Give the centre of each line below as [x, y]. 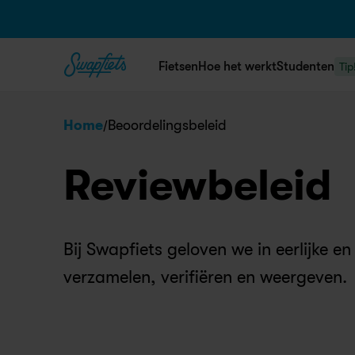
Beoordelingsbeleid [167, 125]
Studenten [305, 67]
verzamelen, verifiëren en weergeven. [205, 277]
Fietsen [178, 67]
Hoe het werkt [237, 67]
